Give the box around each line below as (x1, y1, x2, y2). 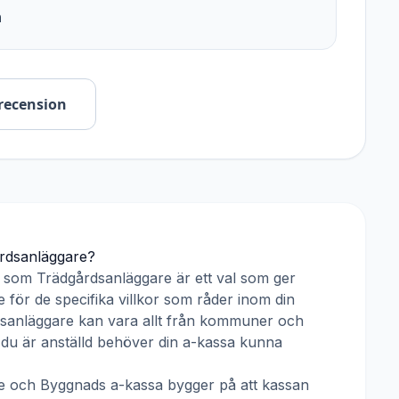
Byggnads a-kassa (40, 376, 163, 394)
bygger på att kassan (163, 376, 309, 394)
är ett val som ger (172, 269, 296, 287)
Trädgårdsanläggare (37, 269, 172, 287)
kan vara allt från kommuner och (74, 312, 304, 330)
